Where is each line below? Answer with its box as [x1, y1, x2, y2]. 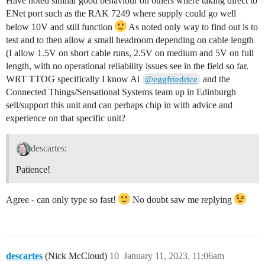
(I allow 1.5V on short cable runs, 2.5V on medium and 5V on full [6, 47, 254, 58]
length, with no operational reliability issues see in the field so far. [6, 60, 248, 71]
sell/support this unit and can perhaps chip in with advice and [6, 99, 232, 110]
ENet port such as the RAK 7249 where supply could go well [6, 8, 236, 18]
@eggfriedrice [145, 74, 198, 84]
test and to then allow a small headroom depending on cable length [6, 34, 254, 45]
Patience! [16, 164, 50, 174]
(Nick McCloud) [43, 250, 107, 261]
